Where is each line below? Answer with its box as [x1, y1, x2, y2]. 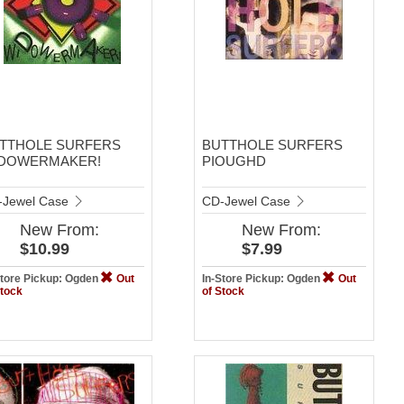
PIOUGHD [201, 152, 266, 169]
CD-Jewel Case [201, 193, 294, 208]
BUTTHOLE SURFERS [201, 136, 343, 152]
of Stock [201, 284, 244, 298]
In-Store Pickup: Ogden [201, 271, 323, 285]
